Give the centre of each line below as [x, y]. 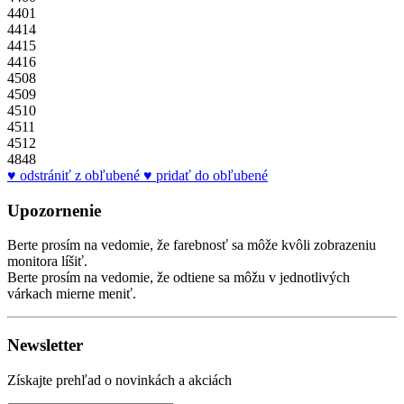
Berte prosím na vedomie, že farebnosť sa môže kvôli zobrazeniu [192, 245]
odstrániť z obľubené [80, 175]
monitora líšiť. [47, 262]
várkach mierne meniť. [72, 294]
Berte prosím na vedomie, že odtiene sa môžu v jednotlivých [179, 278]
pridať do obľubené [212, 175]
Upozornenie [54, 210]
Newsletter [45, 345]
